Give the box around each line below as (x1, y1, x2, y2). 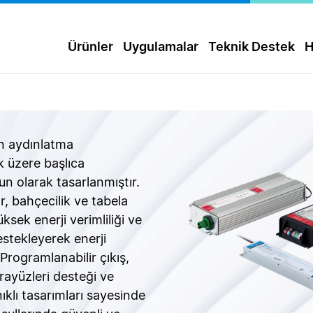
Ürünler (68, 39, 113, 54)
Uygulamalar (123, 39, 198, 54)
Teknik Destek (208, 39, 295, 54)
